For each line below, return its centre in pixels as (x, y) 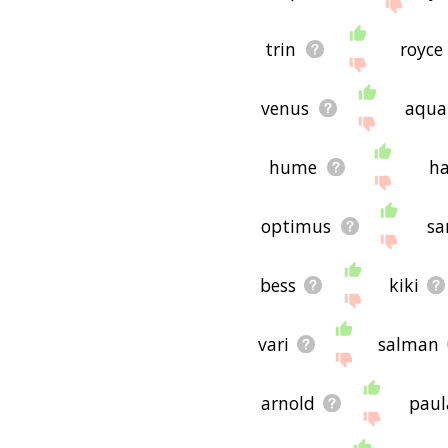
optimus (296, 225)
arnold (287, 402)
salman (409, 343)
